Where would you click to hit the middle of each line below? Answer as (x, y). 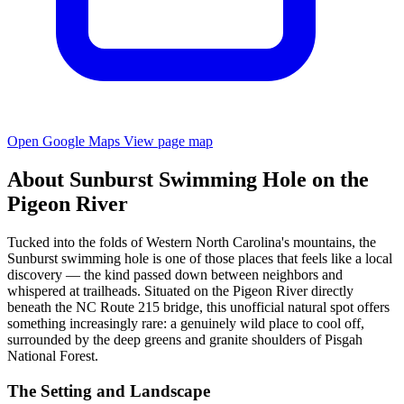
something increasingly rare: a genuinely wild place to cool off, (186, 323)
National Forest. (53, 355)
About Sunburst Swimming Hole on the (188, 179)
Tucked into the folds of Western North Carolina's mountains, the (192, 242)
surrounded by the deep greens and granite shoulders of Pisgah (185, 339)
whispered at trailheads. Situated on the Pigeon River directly (180, 290)
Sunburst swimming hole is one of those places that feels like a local (200, 258)
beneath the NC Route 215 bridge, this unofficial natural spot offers (198, 307)
